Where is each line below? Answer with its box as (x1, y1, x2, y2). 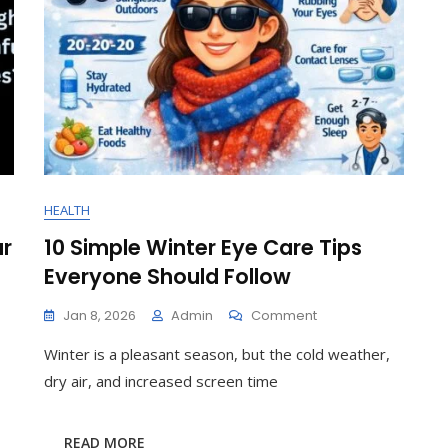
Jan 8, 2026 (63, 306, 136, 325)
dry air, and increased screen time (44, 371, 278, 391)
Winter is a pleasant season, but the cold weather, (44, 344, 390, 364)
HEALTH (44, 201, 90, 219)
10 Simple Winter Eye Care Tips (44, 233, 362, 262)
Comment (251, 306, 317, 325)
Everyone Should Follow (44, 262, 291, 291)
